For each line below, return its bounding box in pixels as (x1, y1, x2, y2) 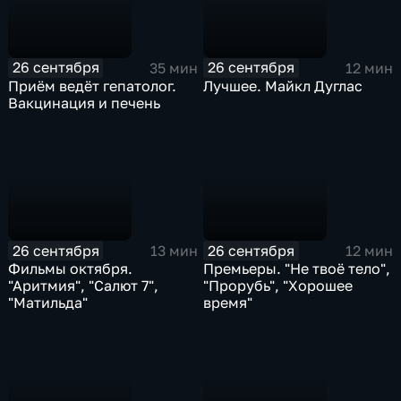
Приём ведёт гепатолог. (8, 76, 177, 95)
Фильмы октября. (8, 260, 133, 278)
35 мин (149, 58, 198, 77)
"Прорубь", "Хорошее (203, 277, 354, 295)
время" (203, 294, 253, 312)
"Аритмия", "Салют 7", (8, 277, 159, 295)
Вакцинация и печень (8, 93, 161, 112)
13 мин (149, 242, 198, 260)
